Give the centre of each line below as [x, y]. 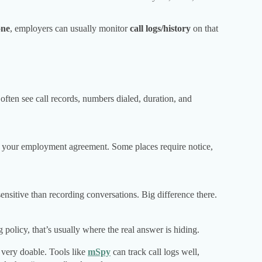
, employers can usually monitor [70, 29]
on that [204, 29]
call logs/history [160, 29]
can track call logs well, [155, 252]
